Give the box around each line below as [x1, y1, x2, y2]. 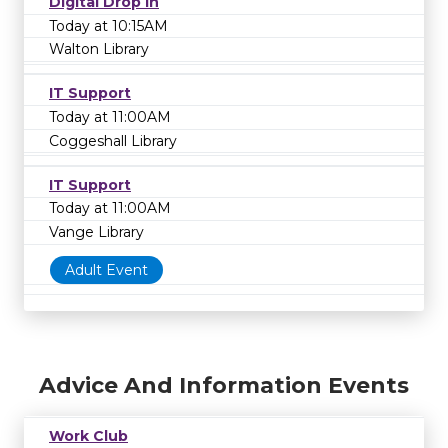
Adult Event [65, 260, 148, 279]
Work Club [49, 427, 128, 446]
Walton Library [49, 40, 149, 59]
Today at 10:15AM [49, 16, 168, 35]
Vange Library [49, 222, 144, 241]
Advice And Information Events [39, 372, 409, 400]
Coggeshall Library [49, 131, 177, 150]
